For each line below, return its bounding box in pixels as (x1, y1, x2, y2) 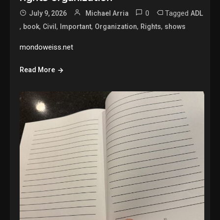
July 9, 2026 (29, 9, 67, 17)
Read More (20, 65, 55, 74)
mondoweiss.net (20, 42, 74, 52)
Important (60, 22, 92, 30)
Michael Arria (85, 9, 129, 17)
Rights (140, 22, 162, 30)
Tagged (165, 8, 191, 18)
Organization (95, 22, 137, 30)
